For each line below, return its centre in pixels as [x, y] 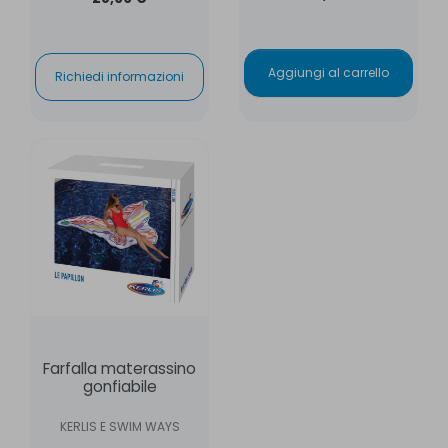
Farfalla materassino [119, 368]
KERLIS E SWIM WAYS [119, 426]
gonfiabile [119, 386]
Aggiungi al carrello [328, 72]
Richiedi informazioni [119, 76]
